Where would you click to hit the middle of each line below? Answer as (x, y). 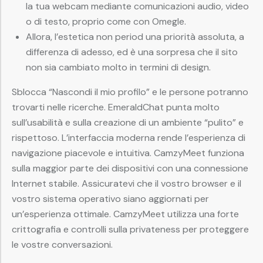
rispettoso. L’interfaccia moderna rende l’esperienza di (129, 138)
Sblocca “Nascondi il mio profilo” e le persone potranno (130, 92)
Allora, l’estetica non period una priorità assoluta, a (135, 37)
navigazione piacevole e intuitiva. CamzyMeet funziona (128, 153)
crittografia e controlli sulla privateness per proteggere (130, 230)
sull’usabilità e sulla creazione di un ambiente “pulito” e (128, 123)
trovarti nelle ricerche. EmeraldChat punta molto (116, 107)
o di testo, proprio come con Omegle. (106, 22)
